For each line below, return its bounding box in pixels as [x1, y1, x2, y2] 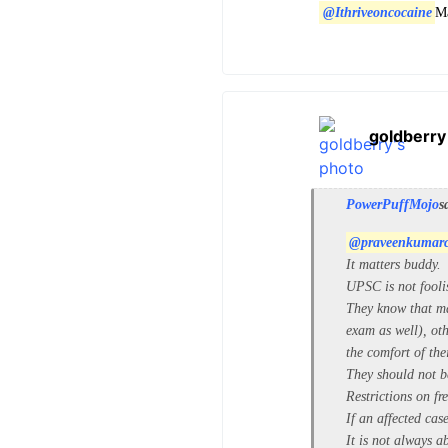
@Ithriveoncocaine [322, 5, 432, 20]
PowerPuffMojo [346, 197, 439, 212]
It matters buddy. [346, 257, 441, 272]
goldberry [369, 126, 446, 146]
